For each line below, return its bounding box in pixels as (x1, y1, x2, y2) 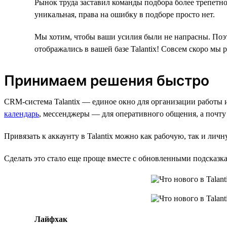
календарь (4, 109, 39, 118)
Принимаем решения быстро (4, 71, 209, 89)
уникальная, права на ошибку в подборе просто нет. (34, 10, 215, 19)
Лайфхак (34, 214, 67, 223)
